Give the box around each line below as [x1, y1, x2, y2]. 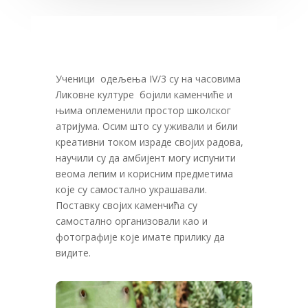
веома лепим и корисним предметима [55, 167, 233, 181]
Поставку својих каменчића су [55, 199, 197, 212]
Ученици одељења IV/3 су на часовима [55, 72, 241, 86]
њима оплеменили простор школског [55, 104, 231, 118]
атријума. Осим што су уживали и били [55, 120, 238, 133]
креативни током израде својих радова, [55, 135, 243, 149]
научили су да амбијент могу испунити [55, 151, 236, 165]
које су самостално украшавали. [55, 183, 207, 197]
